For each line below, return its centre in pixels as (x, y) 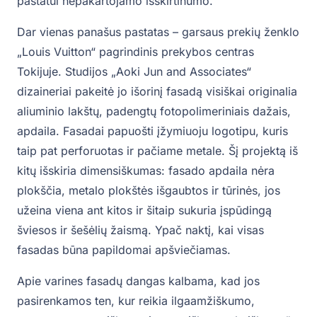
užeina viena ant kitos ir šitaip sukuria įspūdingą (144, 211)
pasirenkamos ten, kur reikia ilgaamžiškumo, (136, 301)
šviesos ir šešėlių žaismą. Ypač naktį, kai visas (140, 230)
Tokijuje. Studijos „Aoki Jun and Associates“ (134, 72)
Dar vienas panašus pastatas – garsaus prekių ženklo (158, 32)
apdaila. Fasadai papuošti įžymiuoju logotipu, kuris (152, 131)
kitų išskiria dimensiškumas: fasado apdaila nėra (146, 171)
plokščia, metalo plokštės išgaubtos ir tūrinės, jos (149, 191)
